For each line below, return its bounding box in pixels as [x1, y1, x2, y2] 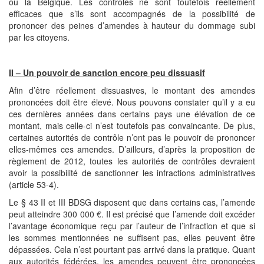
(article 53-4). [9, 179, 59, 190]
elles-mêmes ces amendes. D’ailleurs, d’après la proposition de [9, 143, 255, 155]
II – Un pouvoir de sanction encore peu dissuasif [9, 67, 205, 78]
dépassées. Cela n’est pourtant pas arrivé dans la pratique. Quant [9, 243, 255, 255]
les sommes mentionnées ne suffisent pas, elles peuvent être [9, 232, 255, 243]
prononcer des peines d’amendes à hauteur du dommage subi [9, 19, 255, 31]
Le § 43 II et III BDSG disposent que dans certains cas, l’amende [9, 196, 255, 208]
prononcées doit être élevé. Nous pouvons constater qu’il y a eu [9, 96, 255, 108]
